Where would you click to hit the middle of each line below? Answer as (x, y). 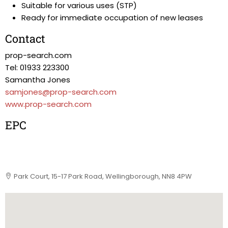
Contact (25, 38)
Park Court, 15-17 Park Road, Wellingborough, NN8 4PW (103, 176)
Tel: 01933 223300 (37, 67)
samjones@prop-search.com (61, 92)
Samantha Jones (38, 80)
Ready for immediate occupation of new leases (112, 18)
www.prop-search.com (48, 104)
